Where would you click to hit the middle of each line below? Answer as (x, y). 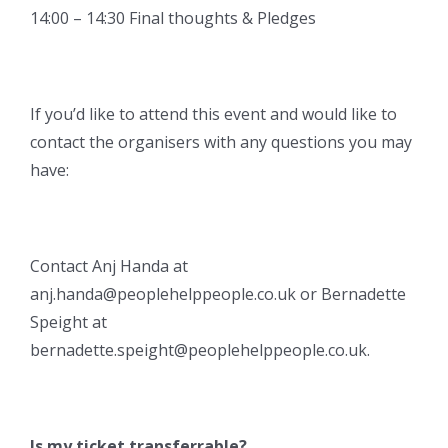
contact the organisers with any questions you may (221, 142)
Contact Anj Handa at (109, 266)
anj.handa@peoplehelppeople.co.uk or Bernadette (218, 294)
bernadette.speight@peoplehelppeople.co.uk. (200, 350)
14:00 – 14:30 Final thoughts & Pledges (173, 18)
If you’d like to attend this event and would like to (213, 114)
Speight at (68, 322)
